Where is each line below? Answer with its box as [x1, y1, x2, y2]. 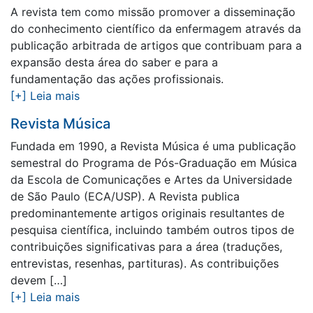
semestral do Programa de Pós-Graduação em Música [10, 156, 297, 170]
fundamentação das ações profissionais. [10, 72, 224, 86]
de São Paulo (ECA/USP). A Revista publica [10, 189, 240, 203]
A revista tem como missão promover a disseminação [10, 5, 296, 19]
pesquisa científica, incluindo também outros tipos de [10, 223, 294, 237]
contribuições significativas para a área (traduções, [10, 240, 282, 254]
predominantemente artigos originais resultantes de [10, 206, 284, 220]
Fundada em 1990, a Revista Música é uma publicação [10, 139, 296, 153]
